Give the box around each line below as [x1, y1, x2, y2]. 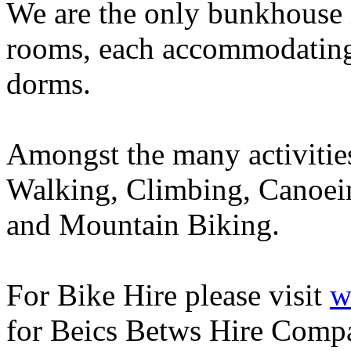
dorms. [6, 67, 91, 101]
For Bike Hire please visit [6, 278, 330, 313]
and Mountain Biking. [6, 208, 280, 242]
